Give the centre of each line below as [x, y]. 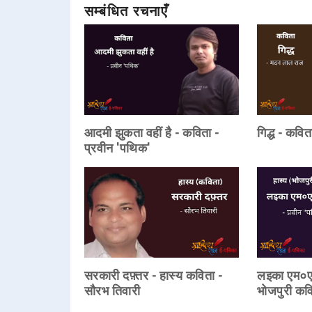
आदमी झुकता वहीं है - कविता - [151, 132]
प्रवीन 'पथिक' [117, 148]
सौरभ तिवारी [112, 290]
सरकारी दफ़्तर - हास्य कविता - [153, 275]
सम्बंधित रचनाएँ [126, 11]
